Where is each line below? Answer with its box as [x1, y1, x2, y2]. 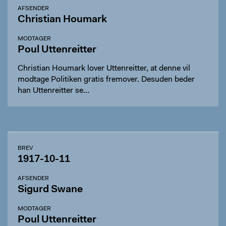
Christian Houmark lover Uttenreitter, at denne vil [18, 65, 190, 73]
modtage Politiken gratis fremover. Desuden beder [18, 76, 195, 84]
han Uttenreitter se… [18, 87, 89, 95]
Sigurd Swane [18, 185, 83, 195]
